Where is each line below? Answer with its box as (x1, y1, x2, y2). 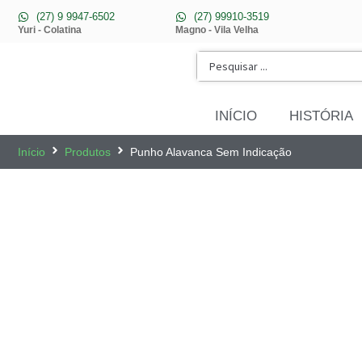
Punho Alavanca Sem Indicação (130, 145, 292, 158)
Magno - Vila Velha (175, 24, 259, 36)
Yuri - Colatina (18, 24, 82, 36)
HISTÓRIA (289, 108, 353, 124)
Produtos (65, 145, 111, 158)
